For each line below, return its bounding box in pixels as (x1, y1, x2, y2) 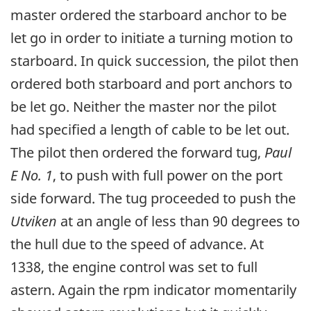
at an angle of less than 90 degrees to (57, 212, 300, 231)
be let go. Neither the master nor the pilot (10, 97, 276, 117)
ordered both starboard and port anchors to (10, 74, 292, 94)
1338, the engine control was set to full (10, 258, 258, 277)
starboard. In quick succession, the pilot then (10, 51, 299, 71)
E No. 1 (10, 166, 53, 185)
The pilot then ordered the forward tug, (10, 143, 264, 162)
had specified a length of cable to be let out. (10, 120, 289, 140)
